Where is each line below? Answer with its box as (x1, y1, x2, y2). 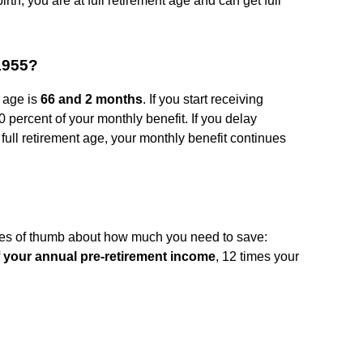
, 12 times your (216, 249, 299, 263)
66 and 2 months (41, 92, 143, 106)
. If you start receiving (143, 92, 263, 106)
